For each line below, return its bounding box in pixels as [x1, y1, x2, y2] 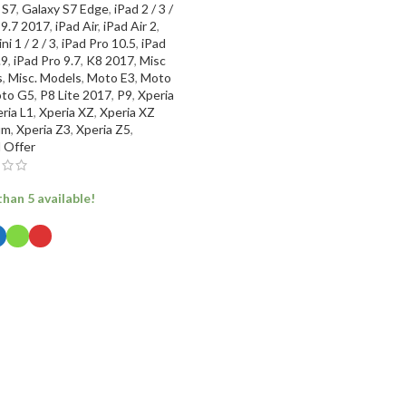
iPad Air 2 [102, 17, 157, 34]
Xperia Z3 [15, 121, 71, 137]
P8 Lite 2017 [39, 86, 111, 102]
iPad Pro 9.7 [13, 52, 81, 68]
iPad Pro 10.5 [61, 34, 136, 51]
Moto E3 [86, 69, 135, 85]
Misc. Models [7, 69, 82, 85]
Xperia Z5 [75, 121, 130, 137]
